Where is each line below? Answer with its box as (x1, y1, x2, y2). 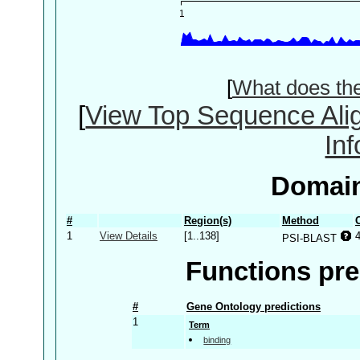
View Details (100, 229, 157, 242)
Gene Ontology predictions (186, 300, 321, 313)
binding (203, 334, 231, 345)
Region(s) (184, 214, 231, 227)
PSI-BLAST (282, 231, 340, 244)
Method (282, 214, 319, 227)
